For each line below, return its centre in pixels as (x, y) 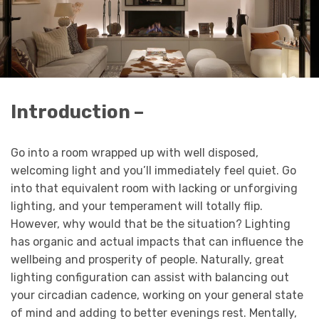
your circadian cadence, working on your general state (157, 296)
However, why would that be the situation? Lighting (151, 224)
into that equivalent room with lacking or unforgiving (154, 189)
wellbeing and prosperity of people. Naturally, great (147, 260)
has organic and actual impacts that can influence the (157, 242)
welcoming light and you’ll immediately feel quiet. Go (153, 171)
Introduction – (77, 112)
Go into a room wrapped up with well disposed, (135, 153)
